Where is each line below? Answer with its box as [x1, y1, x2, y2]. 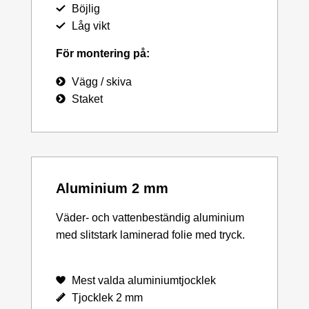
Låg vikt [71, 19, 110, 32]
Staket [71, 92, 103, 105]
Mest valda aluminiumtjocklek [71, 274, 216, 286]
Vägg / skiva [71, 75, 132, 88]
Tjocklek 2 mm [71, 291, 143, 303]
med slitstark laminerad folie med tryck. [56, 228, 245, 241]
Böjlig [71, 2, 100, 14]
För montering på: [56, 47, 150, 59]
